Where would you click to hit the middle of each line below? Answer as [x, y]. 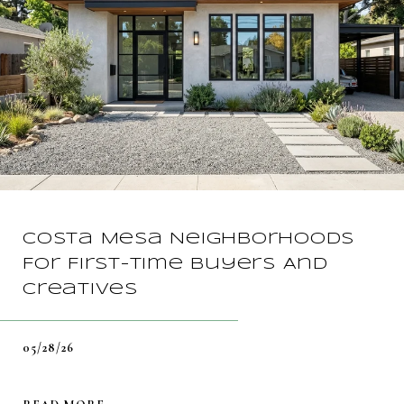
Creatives [80, 290]
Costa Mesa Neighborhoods [188, 239]
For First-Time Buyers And [175, 265]
